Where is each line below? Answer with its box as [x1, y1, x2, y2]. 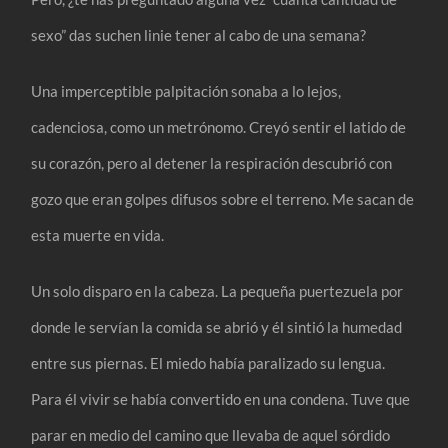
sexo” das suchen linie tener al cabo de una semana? [31, 25, 367, 44]
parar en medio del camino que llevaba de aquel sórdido [31, 425, 391, 444]
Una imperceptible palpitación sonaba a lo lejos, [31, 81, 342, 100]
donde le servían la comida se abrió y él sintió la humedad [31, 317, 403, 336]
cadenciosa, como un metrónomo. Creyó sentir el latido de [31, 117, 407, 136]
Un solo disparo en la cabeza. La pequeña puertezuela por [31, 281, 404, 300]
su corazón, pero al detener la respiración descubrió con [31, 153, 393, 172]
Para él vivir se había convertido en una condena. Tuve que [31, 389, 411, 408]
